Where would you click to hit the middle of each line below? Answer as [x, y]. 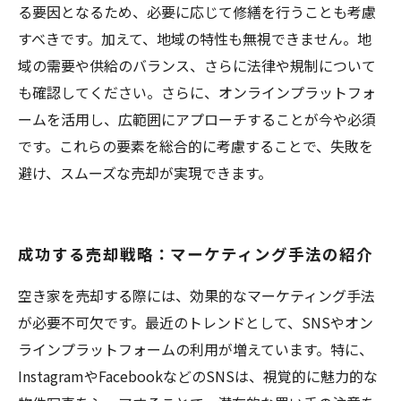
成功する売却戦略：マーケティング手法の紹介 [196, 254]
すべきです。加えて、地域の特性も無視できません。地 [195, 38]
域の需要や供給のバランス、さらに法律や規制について [197, 65]
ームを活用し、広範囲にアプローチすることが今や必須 [197, 119]
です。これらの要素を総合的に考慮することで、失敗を [196, 146]
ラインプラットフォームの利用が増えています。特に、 [196, 349]
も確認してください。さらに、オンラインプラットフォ [197, 92]
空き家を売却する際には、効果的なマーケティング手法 [196, 295]
